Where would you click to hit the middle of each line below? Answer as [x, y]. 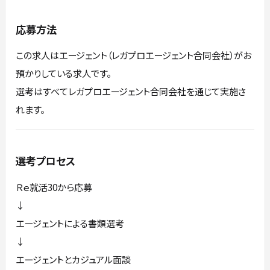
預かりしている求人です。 [64, 73]
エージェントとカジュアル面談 [74, 259]
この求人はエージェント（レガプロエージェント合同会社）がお [134, 55]
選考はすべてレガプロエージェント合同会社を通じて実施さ [131, 91]
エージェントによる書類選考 [70, 223]
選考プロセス [46, 161]
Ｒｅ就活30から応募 [54, 187]
